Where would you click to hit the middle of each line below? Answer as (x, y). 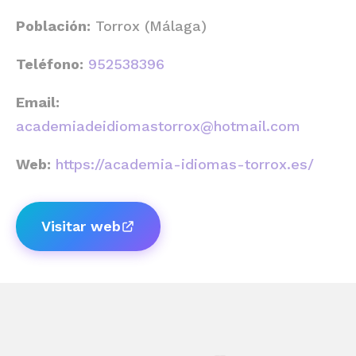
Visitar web (81, 226)
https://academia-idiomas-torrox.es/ (185, 164)
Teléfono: (50, 64)
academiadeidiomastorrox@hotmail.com (158, 126)
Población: (53, 26)
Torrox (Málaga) (149, 26)
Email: (38, 102)
